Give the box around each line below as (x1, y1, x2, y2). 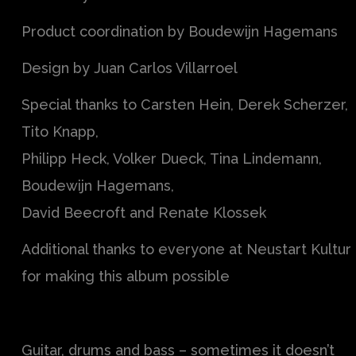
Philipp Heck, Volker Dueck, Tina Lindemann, (21, 150, 322, 168)
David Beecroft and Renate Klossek (21, 204, 266, 222)
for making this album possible (21, 268, 230, 285)
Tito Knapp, (21, 123, 99, 141)
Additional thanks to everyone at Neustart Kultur (21, 241, 351, 258)
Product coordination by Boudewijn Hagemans (21, 23, 338, 41)
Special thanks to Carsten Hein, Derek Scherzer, (21, 96, 348, 114)
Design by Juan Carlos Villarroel (21, 60, 238, 77)
